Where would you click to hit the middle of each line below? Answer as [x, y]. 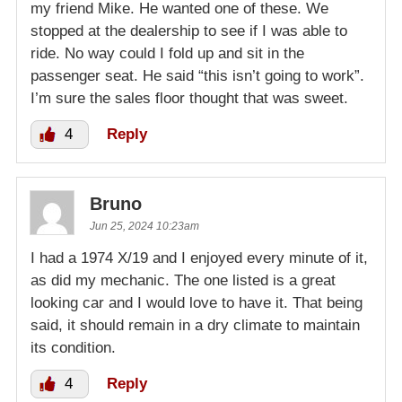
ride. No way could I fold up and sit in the [167, 53]
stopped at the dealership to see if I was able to [189, 31]
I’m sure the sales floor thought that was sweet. [189, 98]
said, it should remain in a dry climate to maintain [195, 325]
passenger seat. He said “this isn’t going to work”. [197, 75]
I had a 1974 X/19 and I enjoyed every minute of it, [199, 258]
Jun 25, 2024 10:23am [144, 226]
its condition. [73, 347]
